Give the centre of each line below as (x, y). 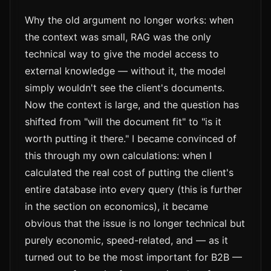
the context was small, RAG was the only (118, 37)
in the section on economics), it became (116, 207)
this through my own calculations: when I (118, 156)
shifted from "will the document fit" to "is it (123, 122)
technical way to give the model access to (122, 54)
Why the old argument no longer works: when (129, 20)
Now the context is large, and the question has (132, 105)
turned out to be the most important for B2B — (133, 257)
